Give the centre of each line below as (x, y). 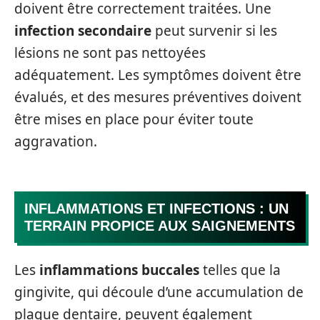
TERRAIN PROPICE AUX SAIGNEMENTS (160, 226)
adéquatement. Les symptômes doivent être (158, 75)
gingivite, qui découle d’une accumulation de (159, 292)
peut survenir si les (214, 30)
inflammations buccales (119, 270)
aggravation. (56, 141)
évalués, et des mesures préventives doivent (158, 97)
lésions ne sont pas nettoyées (110, 52)
